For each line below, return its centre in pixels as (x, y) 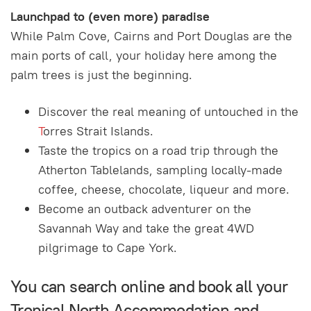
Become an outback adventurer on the (145, 208)
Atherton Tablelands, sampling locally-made (160, 169)
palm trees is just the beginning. (101, 74)
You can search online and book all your (149, 286)
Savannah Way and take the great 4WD (146, 228)
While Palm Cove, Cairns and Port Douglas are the (151, 35)
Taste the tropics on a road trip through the (158, 150)
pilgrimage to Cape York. (108, 247)
